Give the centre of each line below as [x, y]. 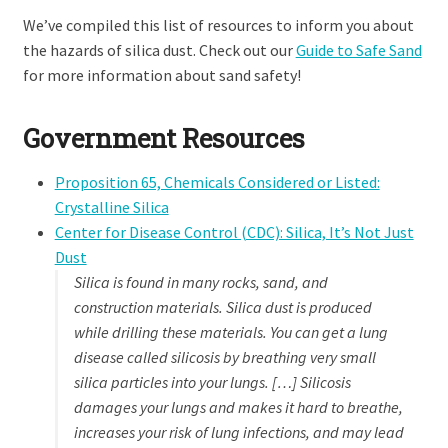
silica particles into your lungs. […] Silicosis [212, 382]
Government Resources [163, 138]
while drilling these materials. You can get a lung [230, 332]
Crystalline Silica [111, 207]
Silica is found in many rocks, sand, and [200, 282]
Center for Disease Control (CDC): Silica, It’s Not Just [234, 232]
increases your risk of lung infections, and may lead [238, 432]
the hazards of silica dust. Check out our [159, 50]
